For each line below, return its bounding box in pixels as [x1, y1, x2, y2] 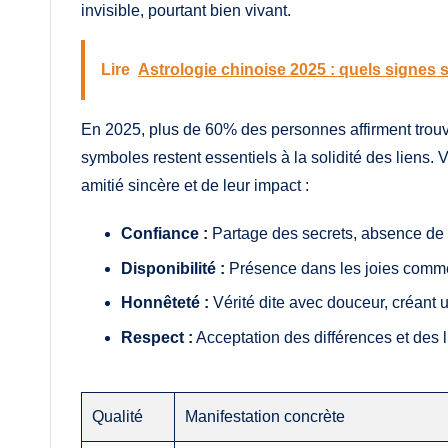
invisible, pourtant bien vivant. [81, 2, 291, 20]
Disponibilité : [121, 259, 225, 277]
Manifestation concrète [185, 407, 346, 425]
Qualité [92, 407, 144, 425]
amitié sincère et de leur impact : [81, 177, 309, 195]
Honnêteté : [121, 294, 209, 312]
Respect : [121, 328, 193, 346]
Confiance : [121, 225, 208, 243]
